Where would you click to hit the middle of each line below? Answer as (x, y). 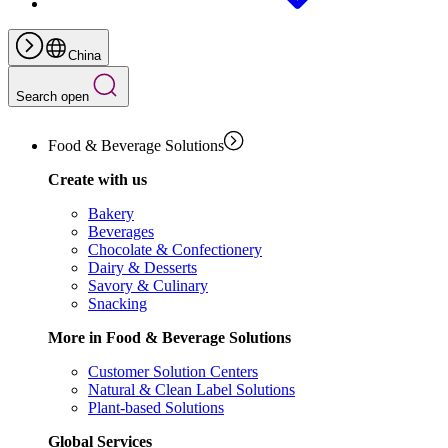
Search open (52, 96)
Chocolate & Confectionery (175, 249)
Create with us (97, 179)
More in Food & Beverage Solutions (169, 337)
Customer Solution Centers (173, 371)
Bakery (111, 213)
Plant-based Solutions (156, 407)
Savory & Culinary (148, 285)
